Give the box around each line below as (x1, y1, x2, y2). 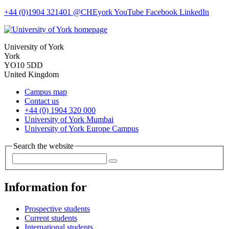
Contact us (25, 96, 59, 105)
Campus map (25, 87, 67, 96)
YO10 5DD (4, 60, 43, 70)
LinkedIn (179, 7, 209, 16)
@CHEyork (73, 7, 114, 16)
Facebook (146, 7, 179, 16)
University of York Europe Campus (25, 124, 139, 133)
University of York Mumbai (25, 114, 113, 124)
